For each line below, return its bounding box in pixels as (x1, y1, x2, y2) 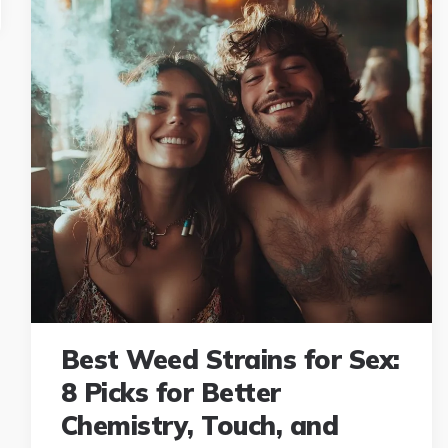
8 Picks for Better (60, 376, 281, 410)
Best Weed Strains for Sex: (60, 343, 400, 377)
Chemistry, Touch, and (60, 409, 339, 443)
